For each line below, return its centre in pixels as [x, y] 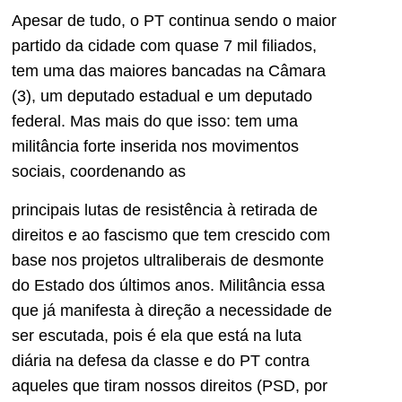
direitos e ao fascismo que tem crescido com [171, 235]
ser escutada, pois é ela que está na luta [157, 335]
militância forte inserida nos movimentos [155, 147]
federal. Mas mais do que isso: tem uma [155, 122]
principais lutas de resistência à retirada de [165, 210]
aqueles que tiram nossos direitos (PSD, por [170, 385]
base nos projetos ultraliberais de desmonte [168, 260]
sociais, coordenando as [99, 172]
